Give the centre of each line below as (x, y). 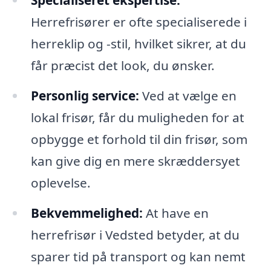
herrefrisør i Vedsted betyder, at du (135, 235)
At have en (175, 213)
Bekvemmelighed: (87, 213)
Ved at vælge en (188, 96)
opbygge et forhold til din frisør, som (139, 139)
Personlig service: (85, 96)
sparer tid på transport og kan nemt (138, 257)
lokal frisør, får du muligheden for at (137, 118)
